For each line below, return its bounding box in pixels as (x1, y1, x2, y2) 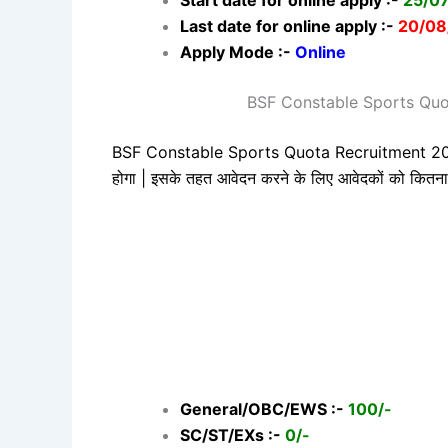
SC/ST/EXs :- (180, 425, 281, 446)
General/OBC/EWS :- (180, 399, 348, 420)
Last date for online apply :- (180, 16, 398, 37)
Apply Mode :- (180, 42, 295, 63)
